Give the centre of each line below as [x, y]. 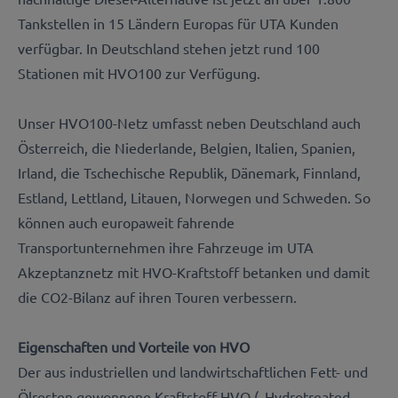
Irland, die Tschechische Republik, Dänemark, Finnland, [189, 172]
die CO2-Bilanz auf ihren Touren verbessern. [159, 296]
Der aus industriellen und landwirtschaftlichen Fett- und [193, 371]
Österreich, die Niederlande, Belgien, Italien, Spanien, [187, 147]
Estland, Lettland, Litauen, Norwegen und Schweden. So [194, 197]
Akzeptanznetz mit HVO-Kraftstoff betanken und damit [194, 271]
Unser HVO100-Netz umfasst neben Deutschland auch [189, 122]
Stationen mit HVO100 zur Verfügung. [141, 72]
